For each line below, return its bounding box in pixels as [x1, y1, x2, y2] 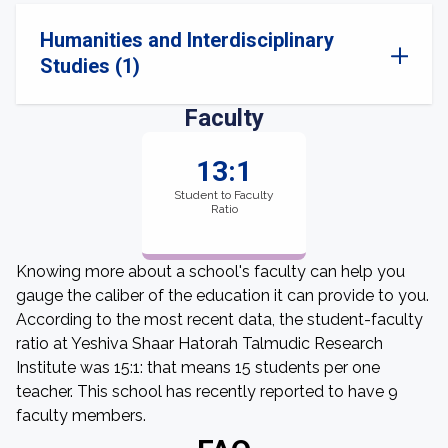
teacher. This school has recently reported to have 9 [16, 382, 398, 401]
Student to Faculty [174, 188, 274, 202]
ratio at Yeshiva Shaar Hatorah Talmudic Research [16, 334, 383, 353]
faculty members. [16, 406, 146, 425]
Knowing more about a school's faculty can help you [16, 262, 405, 281]
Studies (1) [40, 54, 140, 78]
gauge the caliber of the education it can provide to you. [16, 286, 429, 305]
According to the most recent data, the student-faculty [16, 310, 423, 329]
